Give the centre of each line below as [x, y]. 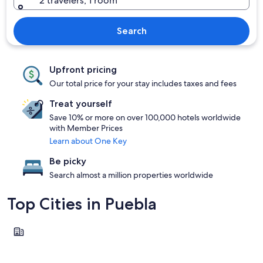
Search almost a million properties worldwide [131, 175]
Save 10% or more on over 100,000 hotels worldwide [145, 117]
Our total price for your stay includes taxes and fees [143, 83]
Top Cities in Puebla [82, 204]
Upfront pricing [83, 70]
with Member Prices [86, 128]
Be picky [68, 161]
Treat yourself [81, 104]
